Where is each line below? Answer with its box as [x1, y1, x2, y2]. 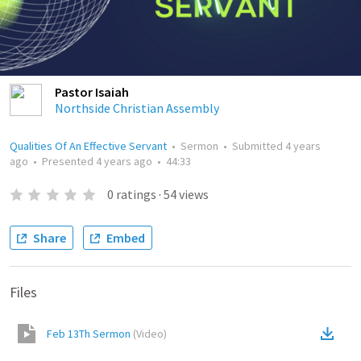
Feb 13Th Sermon [47, 326, 131, 341]
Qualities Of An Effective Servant [10, 139, 167, 153]
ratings [115, 186, 156, 202]
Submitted [232, 139, 285, 153]
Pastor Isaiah [55, 84, 129, 100]
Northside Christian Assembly [55, 100, 219, 116]
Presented [42, 154, 96, 168]
